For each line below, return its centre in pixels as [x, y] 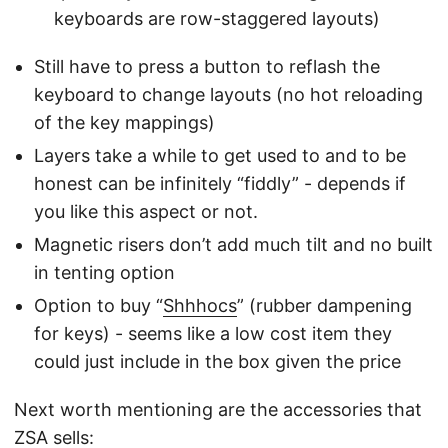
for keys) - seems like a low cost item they [213, 334]
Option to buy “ [98, 306]
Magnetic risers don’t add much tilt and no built [233, 245]
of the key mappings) [124, 123]
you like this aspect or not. [146, 212]
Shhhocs [200, 306]
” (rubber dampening [324, 306]
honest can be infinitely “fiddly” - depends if [220, 184]
